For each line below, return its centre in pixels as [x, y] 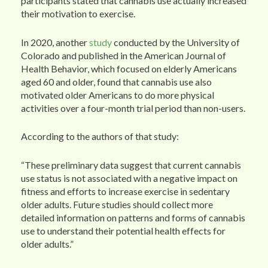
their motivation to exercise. [79, 14]
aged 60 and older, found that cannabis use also [116, 81]
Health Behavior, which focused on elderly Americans [129, 68]
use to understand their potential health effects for [123, 230]
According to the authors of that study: [101, 136]
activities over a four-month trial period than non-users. [134, 108]
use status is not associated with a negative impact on [129, 178]
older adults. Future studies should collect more [117, 204]
